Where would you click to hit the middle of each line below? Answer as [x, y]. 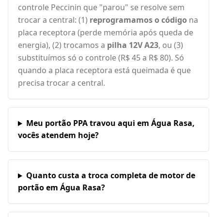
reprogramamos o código [138, 20]
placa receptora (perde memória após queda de [106, 33]
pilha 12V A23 [133, 45]
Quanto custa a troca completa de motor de [110, 176]
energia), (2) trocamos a [62, 45]
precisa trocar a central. [62, 83]
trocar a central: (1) [54, 20]
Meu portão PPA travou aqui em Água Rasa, [110, 123]
